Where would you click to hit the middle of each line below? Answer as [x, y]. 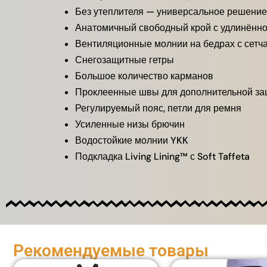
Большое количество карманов [144, 76]
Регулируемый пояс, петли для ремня [158, 108]
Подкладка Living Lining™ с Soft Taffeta [162, 156]
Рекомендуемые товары [111, 250]
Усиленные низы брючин [130, 124]
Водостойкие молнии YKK [132, 140]
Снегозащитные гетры [125, 60]
